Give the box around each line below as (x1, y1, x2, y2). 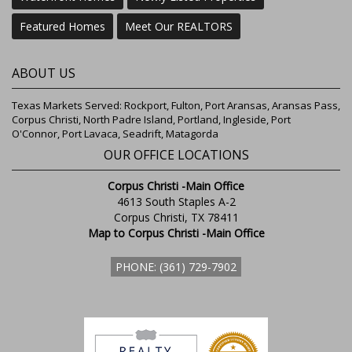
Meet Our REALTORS (125, 19, 233, 35)
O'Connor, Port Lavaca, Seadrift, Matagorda (12, 126, 218, 141)
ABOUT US (12, 64, 75, 82)
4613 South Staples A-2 (116, 194, 236, 210)
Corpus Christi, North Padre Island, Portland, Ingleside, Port (12, 112, 291, 127)
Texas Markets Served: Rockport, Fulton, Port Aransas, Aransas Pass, (12, 98, 340, 113)
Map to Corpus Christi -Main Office (87, 225, 265, 241)
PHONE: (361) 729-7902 (115, 259, 236, 275)
